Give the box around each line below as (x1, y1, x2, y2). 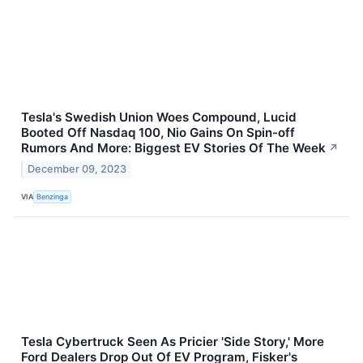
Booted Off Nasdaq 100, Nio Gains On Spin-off (21, 124, 295, 140)
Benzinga (36, 192, 69, 202)
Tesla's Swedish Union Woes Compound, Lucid (21, 109, 297, 125)
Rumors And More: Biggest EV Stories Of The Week (21, 139, 326, 156)
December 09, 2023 (28, 162, 127, 175)
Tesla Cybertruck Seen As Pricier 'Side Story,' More (21, 333, 324, 349)
